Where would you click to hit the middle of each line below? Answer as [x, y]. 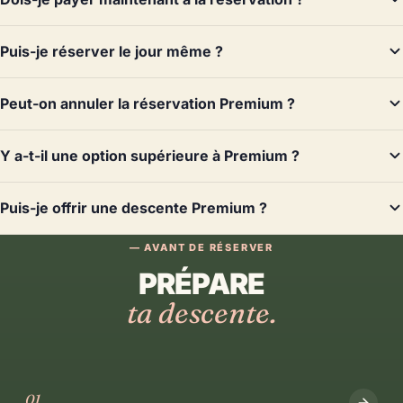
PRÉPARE [201, 283]
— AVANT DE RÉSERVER [201, 247]
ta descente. [201, 312]
